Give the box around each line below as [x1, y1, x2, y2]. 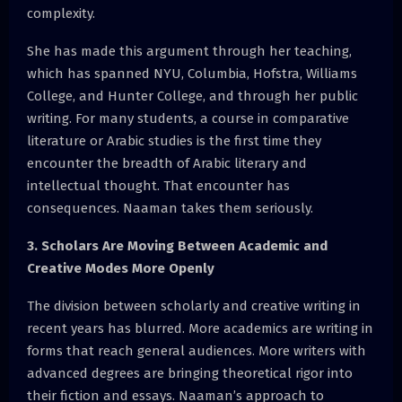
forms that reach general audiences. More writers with [27, 342, 366, 359]
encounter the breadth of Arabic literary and [27, 154, 307, 171]
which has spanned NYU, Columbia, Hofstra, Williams [27, 65, 357, 82]
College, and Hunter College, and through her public [27, 87, 358, 104]
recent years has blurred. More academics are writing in [27, 319, 373, 336]
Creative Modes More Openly [27, 259, 214, 276]
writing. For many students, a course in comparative [27, 109, 349, 127]
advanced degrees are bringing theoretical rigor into [27, 364, 353, 381]
